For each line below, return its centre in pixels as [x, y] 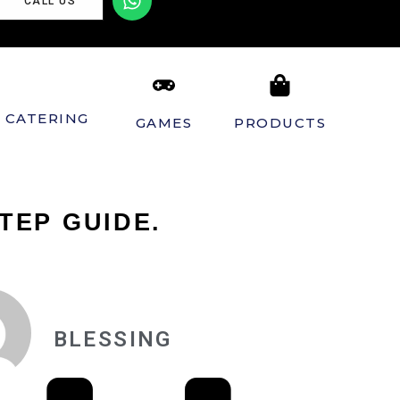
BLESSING [112, 339]
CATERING [47, 118]
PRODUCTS [280, 123]
